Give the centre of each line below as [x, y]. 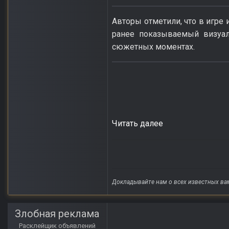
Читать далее [138, 123]
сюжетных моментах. [153, 47]
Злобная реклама [57, 214]
